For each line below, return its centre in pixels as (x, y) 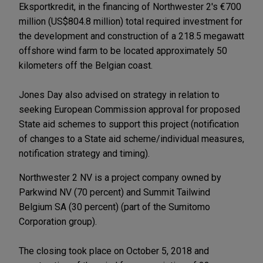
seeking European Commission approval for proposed (129, 109)
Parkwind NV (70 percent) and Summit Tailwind (114, 192)
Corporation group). (58, 221)
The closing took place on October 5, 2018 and (114, 251)
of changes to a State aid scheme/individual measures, (131, 139)
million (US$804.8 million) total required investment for (131, 21)
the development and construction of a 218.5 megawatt (131, 36)
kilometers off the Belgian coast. (86, 65)
